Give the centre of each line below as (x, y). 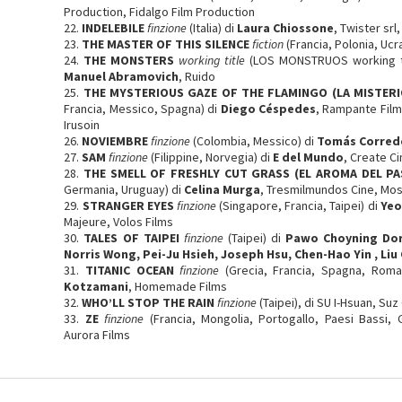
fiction (268, 44)
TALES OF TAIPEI (131, 238)
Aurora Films (97, 335)
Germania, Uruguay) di (124, 189)
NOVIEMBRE (115, 141)
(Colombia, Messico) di (254, 141)
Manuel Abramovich (122, 76)
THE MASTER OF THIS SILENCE (166, 44)
